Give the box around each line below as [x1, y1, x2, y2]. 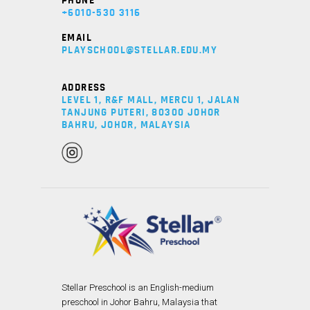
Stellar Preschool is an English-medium [62, 282, 214, 293]
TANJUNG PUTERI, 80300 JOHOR [62, 107, 221, 118]
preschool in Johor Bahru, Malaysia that [62, 297, 217, 308]
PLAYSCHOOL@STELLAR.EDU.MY [62, 45, 217, 56]
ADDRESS [62, 82, 107, 93]
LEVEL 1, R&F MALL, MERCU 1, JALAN [62, 95, 241, 106]
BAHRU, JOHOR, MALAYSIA [62, 120, 191, 131]
